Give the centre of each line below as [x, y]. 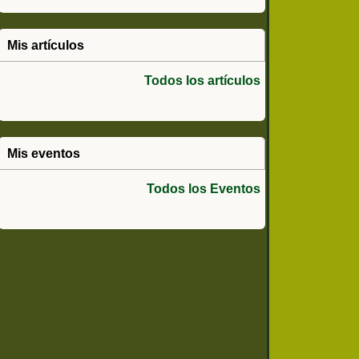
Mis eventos [43, 153]
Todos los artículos [202, 81]
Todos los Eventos [204, 189]
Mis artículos [45, 45]
